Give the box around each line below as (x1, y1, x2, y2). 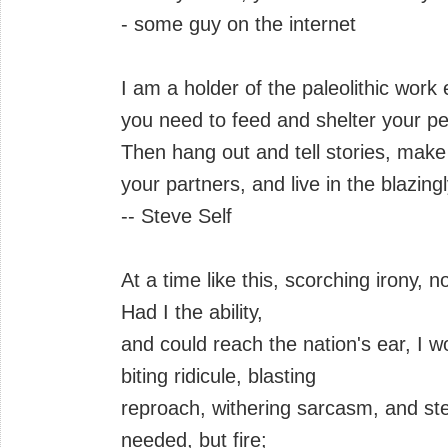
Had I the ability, (121, 300, 263, 323)
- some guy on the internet (121, 12, 356, 35)
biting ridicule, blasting (121, 364, 316, 387)
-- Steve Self (121, 204, 232, 227)
